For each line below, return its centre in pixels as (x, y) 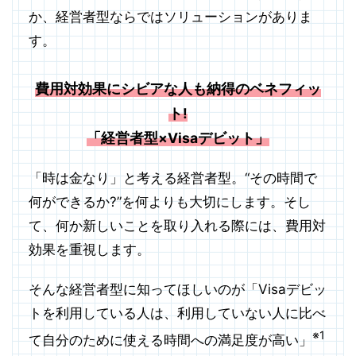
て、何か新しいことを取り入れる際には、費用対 (177, 225)
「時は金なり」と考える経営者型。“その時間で (173, 178)
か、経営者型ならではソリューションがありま (170, 16)
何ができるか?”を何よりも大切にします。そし (170, 201)
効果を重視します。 (89, 249)
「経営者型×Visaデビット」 (178, 137)
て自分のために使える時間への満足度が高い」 (170, 340)
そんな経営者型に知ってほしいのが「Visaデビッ (178, 289)
